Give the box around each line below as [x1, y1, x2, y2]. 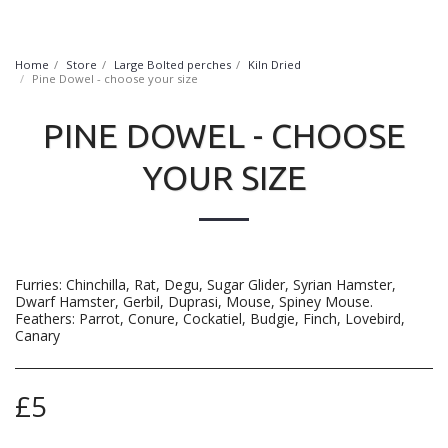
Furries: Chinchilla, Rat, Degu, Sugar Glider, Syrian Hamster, [15, 275, 396, 294]
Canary [15, 326, 60, 345]
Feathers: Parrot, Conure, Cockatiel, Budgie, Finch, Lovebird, [15, 309, 405, 328]
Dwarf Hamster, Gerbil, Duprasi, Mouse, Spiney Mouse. [15, 292, 373, 311]
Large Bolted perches [114, 57, 231, 72]
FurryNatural [186, 14, 277, 34]
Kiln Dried [248, 57, 301, 72]
